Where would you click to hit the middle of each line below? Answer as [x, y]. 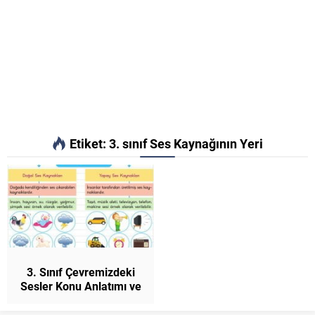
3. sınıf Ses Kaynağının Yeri [186, 143]
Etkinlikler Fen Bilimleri [81, 300]
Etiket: [89, 143]
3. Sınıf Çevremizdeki [81, 271]
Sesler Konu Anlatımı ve [81, 285]
